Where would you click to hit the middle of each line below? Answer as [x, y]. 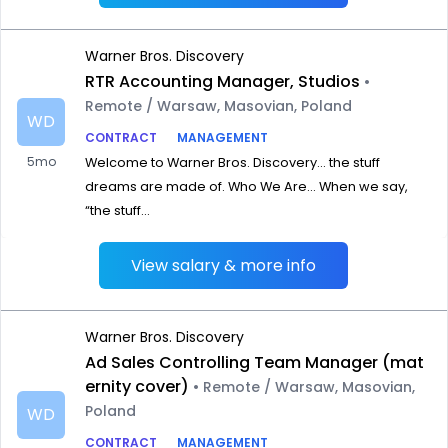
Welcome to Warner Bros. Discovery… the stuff [232, 162]
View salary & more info [224, 265]
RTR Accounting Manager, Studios [222, 81]
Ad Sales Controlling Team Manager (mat [254, 362]
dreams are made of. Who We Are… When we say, [246, 186]
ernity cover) [137, 386]
